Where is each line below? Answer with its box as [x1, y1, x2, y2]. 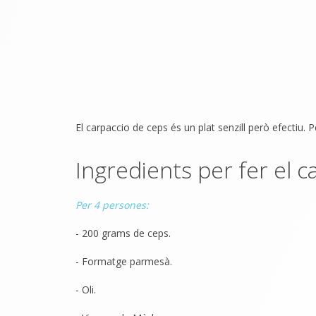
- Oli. [75, 283, 96, 296]
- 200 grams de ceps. [75, 226, 171, 240]
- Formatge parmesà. [75, 255, 172, 268]
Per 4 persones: [75, 198, 149, 212]
